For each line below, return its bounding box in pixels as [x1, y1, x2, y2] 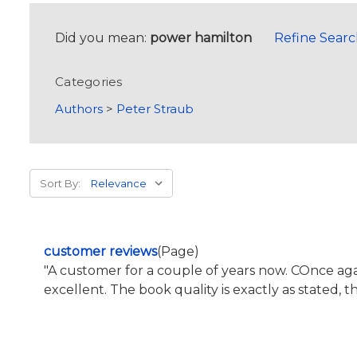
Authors [55, 101, 103, 117]
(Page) [157, 244, 200, 260]
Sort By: [40, 177, 80, 190]
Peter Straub [116, 101, 194, 117]
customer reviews [44, 244, 158, 260]
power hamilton [150, 30, 252, 46]
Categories [55, 74, 123, 90]
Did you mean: [55, 30, 150, 46]
